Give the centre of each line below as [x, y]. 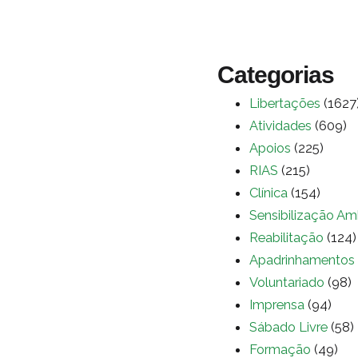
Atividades [280, 125]
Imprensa [277, 304]
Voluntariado [287, 282]
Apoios [270, 147]
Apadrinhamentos [302, 259]
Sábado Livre [288, 326]
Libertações [285, 103]
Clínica [268, 192]
